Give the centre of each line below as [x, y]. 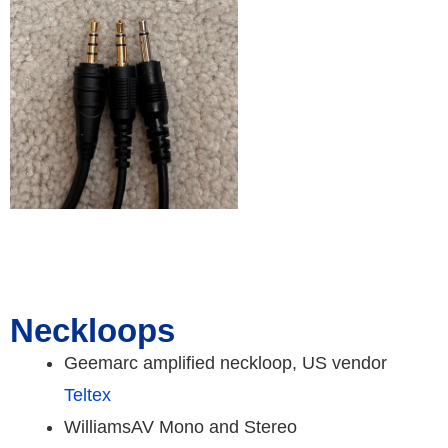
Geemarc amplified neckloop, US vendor [226, 363]
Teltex [88, 395]
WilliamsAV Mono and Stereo [181, 427]
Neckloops [97, 331]
